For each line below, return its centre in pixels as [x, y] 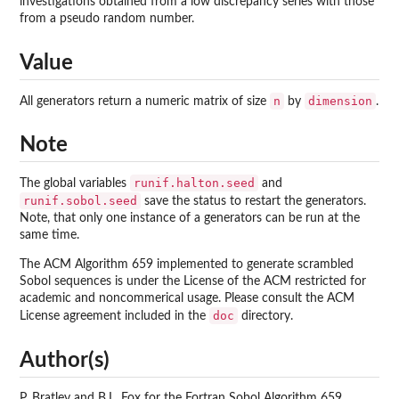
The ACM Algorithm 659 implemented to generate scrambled [187, 265]
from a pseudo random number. [107, 19]
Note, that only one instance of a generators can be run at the [190, 219]
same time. [49, 236]
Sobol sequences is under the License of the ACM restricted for [193, 282]
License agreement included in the [114, 317]
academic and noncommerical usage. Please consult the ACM [187, 299]
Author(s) [65, 360]
